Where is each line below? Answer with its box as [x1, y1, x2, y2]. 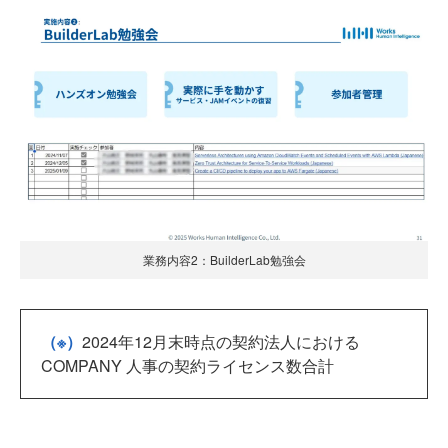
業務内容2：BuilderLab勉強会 [142, 250, 306, 268]
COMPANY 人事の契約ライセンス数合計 [41, 353, 334, 377]
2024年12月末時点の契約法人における [82, 329, 360, 353]
